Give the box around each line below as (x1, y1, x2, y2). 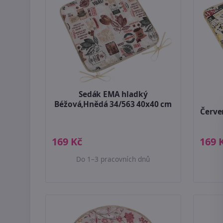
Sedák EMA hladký (78, 89, 148, 100)
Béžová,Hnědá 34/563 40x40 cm (54, 99, 172, 110)
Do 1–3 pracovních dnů (76, 154, 150, 164)
